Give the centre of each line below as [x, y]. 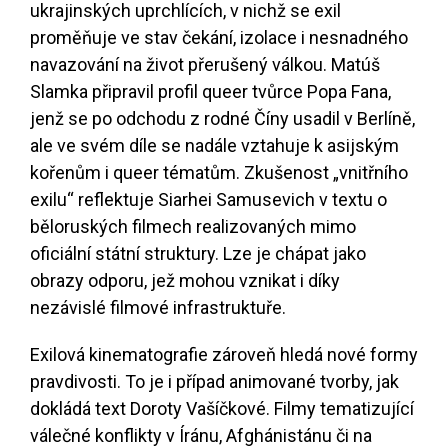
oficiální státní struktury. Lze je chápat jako [198, 254]
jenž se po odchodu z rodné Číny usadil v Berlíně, [222, 119]
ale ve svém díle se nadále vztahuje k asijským [214, 146]
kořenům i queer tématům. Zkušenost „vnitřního [219, 173]
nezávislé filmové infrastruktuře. [158, 308]
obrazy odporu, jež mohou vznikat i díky [185, 281]
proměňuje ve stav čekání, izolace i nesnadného [219, 38]
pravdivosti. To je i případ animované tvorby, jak [214, 382]
